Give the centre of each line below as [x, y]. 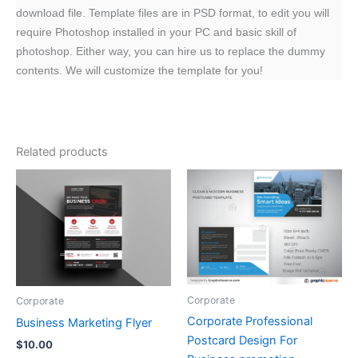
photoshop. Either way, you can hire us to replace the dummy [171, 51]
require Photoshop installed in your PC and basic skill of [156, 32]
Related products [62, 152]
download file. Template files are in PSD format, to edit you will [173, 12]
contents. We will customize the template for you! [139, 70]
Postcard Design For [242, 341]
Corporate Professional [250, 322]
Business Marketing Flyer [84, 322]
